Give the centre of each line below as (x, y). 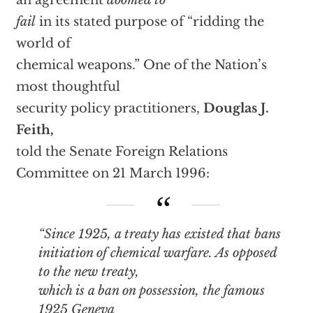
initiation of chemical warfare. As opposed (157, 253)
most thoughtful (68, 87)
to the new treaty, (88, 271)
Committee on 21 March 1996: (112, 173)
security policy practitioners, (109, 108)
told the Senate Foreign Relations (122, 152)
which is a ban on (88, 290)
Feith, (35, 130)
